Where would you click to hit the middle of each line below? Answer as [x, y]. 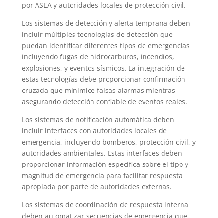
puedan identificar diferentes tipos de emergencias [106, 46]
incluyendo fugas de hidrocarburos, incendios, [98, 57]
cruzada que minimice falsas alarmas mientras [98, 91]
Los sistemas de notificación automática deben [98, 120]
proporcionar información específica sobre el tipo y [105, 164]
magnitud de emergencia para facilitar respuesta [102, 176]
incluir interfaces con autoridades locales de [94, 131]
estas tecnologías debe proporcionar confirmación [103, 79]
